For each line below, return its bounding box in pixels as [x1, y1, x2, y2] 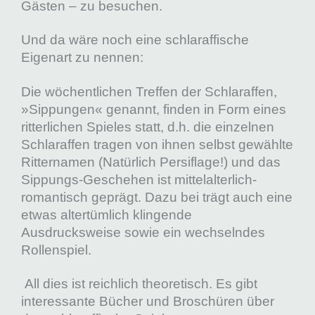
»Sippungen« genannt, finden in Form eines [21, 101, 286, 117]
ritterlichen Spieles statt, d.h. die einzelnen [21, 119, 274, 134]
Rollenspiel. [21, 242, 91, 257]
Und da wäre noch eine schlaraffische [21, 32, 249, 48]
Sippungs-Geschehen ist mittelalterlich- [21, 172, 257, 187]
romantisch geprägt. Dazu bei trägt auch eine [21, 189, 292, 205]
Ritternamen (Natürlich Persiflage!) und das [21, 154, 281, 169]
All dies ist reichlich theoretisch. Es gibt [21, 276, 257, 292]
